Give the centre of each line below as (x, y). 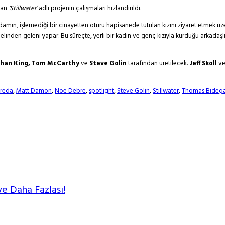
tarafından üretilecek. (158, 64)
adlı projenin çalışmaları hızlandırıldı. (90, 9)
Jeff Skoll (204, 64)
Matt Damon (34, 91)
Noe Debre (70, 91)
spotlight (101, 91)
